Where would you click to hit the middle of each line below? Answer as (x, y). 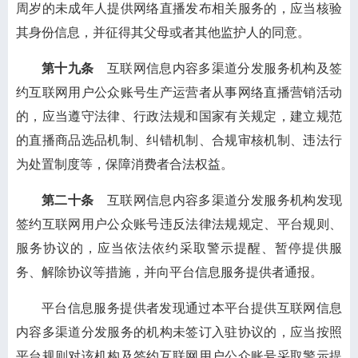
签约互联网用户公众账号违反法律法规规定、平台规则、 (179, 224)
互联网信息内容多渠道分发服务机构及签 (218, 68)
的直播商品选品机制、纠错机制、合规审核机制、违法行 (179, 140)
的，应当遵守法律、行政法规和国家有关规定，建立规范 (179, 116)
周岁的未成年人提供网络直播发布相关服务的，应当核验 (179, 8)
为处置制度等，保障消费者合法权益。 (125, 164)
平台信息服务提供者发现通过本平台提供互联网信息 (192, 308)
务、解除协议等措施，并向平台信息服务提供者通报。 (169, 272)
